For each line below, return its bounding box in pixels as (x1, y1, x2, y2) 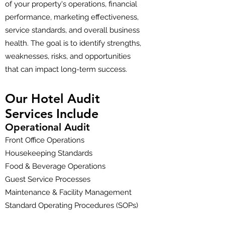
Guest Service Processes (5, 175, 90, 184)
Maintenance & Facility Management (5, 188, 132, 197)
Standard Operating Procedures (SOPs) (5, 201, 138, 210)
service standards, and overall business (5, 26, 140, 35)
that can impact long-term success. (5, 65, 127, 74)
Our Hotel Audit (5, 91, 100, 106)
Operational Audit (5, 121, 90, 133)
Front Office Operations (5, 136, 84, 145)
